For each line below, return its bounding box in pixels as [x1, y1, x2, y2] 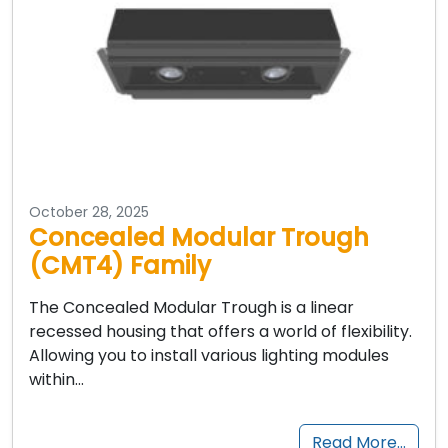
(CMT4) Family [29, 248, 211, 282]
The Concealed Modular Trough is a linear [29, 295, 354, 319]
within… [29, 367, 84, 391]
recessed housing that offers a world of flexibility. [29, 319, 412, 343]
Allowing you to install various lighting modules [29, 343, 389, 367]
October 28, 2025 [29, 201, 149, 222]
